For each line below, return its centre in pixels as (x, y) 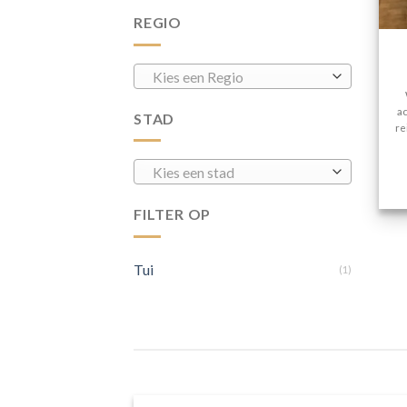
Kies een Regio (198, 77)
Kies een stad (193, 173)
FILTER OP (173, 214)
